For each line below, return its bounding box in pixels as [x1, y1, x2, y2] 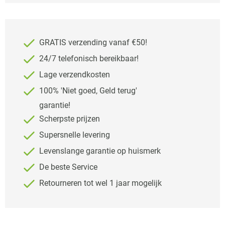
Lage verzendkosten [37, 70, 110, 80]
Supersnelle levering [37, 130, 110, 140]
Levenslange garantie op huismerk [37, 146, 161, 156]
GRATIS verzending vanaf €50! [37, 38, 147, 48]
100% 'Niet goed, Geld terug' [37, 86, 137, 96]
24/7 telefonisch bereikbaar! [37, 54, 139, 64]
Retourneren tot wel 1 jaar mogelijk [37, 178, 162, 188]
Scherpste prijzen [37, 114, 100, 124]
